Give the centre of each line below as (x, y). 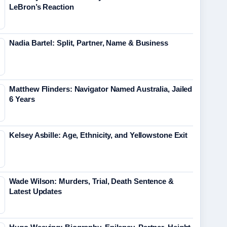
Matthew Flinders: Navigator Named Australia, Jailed (101, 89)
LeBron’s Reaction (42, 7)
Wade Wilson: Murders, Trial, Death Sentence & (91, 181)
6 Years (22, 99)
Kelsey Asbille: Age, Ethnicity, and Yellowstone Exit (99, 135)
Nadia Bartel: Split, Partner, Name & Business (89, 43)
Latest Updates (35, 191)
